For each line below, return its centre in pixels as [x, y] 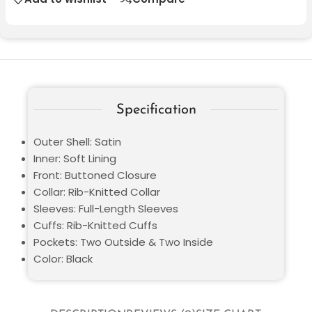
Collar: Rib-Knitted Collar [97, 192]
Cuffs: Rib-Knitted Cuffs [95, 225]
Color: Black [63, 258]
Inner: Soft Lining [75, 158]
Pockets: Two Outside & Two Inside [123, 242]
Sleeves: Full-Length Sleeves [106, 208]
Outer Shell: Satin [77, 141]
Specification [156, 110]
